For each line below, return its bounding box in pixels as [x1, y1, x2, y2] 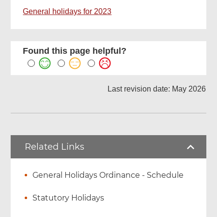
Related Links [25, 141, 85, 153]
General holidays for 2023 [23, 7, 112, 16]
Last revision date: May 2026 [107, 85, 206, 93]
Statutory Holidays [32, 193, 105, 203]
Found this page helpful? [23, 46, 127, 56]
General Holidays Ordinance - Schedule [32, 170, 184, 180]
